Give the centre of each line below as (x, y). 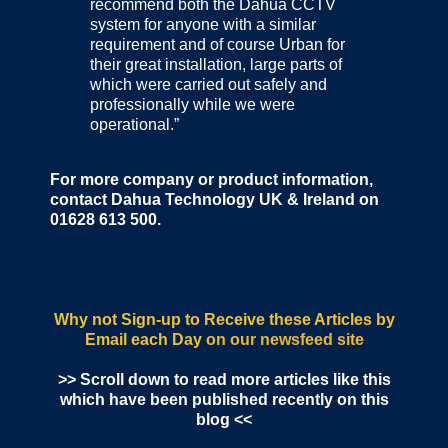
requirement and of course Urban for (217, 44)
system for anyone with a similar (203, 24)
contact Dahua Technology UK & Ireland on (214, 200)
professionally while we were (192, 104)
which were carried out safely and (208, 84)
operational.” (134, 124)
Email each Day (143, 340)
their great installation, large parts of (216, 64)
